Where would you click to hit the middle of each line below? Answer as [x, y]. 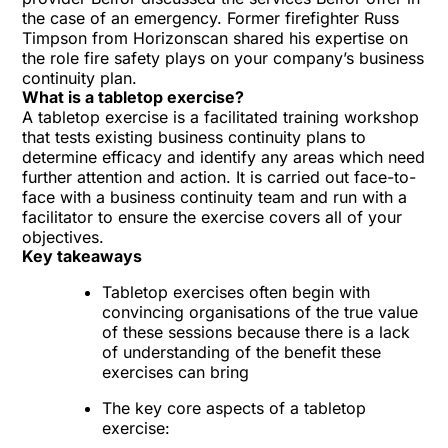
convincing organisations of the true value [260, 312]
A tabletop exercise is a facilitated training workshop [221, 117]
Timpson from [78, 38]
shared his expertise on [318, 38]
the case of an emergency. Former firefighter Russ [211, 18]
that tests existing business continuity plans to [194, 137]
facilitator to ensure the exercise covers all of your [212, 217]
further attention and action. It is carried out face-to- [219, 177]
